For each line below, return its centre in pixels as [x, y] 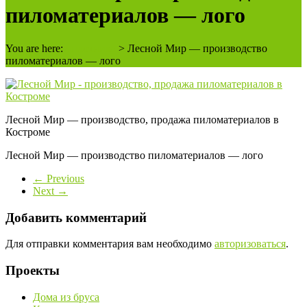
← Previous [59, 179]
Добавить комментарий [76, 217]
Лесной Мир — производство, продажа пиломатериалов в [142, 120]
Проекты [33, 271]
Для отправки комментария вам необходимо [110, 244]
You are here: [34, 49]
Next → [50, 191]
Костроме [28, 132]
